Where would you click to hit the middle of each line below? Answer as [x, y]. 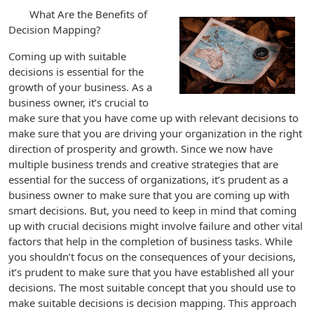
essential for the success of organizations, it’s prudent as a [148, 179]
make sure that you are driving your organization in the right [155, 133]
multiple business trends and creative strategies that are [143, 164]
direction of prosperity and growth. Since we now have [141, 149]
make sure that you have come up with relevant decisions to [153, 118]
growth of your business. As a [80, 87]
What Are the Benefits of [88, 14]
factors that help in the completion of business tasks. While [150, 241]
